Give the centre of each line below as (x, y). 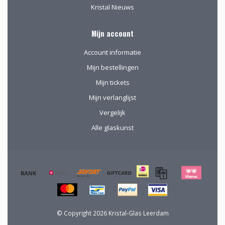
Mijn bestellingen (113, 67)
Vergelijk (113, 112)
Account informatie (113, 52)
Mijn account (113, 33)
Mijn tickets (113, 82)
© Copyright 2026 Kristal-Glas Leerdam (113, 213)
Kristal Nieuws (113, 7)
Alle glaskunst (113, 127)
